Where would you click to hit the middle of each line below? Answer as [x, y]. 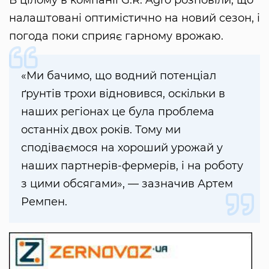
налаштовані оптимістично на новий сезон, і [134, 18]
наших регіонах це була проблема [118, 112]
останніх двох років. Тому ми [101, 130]
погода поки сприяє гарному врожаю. [116, 36]
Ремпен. [44, 202]
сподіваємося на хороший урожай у [122, 148]
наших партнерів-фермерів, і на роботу [132, 166]
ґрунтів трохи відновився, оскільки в [123, 94]
